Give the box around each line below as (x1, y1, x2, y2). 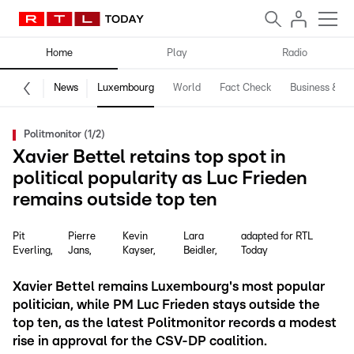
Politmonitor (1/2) (24, 130, 105, 140)
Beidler (183, 246, 216, 256)
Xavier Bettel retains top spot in (13, 148, 286, 167)
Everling (13, 246, 51, 256)
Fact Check (220, 83, 271, 93)
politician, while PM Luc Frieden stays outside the (13, 298, 320, 311)
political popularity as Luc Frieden (13, 169, 307, 188)
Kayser (122, 246, 154, 256)
